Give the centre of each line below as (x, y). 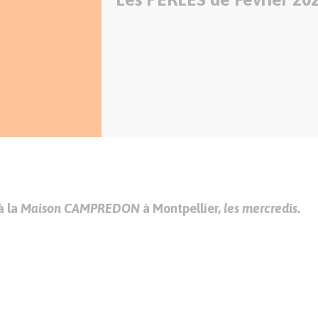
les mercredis (261, 209)
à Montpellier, (182, 209)
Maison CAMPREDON (81, 209)
